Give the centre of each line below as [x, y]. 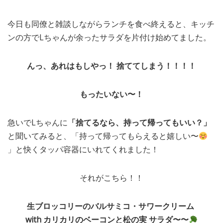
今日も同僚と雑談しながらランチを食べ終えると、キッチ [111, 24]
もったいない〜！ [111, 94]
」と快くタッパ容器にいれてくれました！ [83, 150]
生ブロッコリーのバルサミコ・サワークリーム [111, 206]
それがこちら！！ [111, 178]
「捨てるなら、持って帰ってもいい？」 [139, 123]
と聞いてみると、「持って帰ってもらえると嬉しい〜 [103, 136]
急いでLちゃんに [38, 123]
